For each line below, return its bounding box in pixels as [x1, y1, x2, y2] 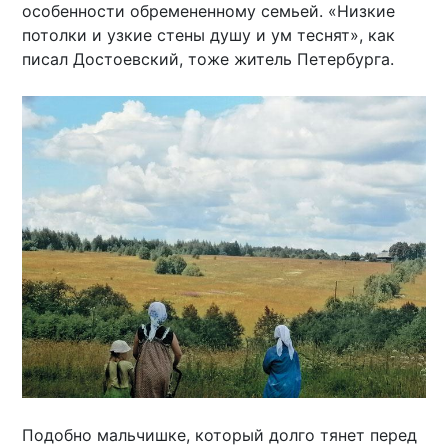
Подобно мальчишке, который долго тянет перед [22, 425, 418, 446]
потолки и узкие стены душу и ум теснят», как [22, 24, 396, 45]
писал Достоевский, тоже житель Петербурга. [22, 48, 395, 69]
